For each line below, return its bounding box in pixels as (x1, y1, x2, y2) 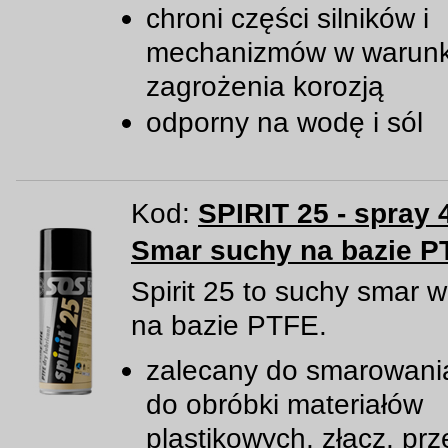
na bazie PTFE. (131, 309, 327, 341)
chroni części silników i (146, 2, 429, 34)
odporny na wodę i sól (146, 106, 423, 138)
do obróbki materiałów (146, 388, 423, 420)
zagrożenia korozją (146, 70, 384, 102)
